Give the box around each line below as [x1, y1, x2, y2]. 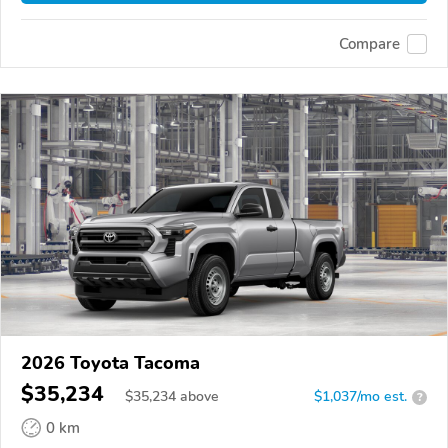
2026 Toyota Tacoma [21, 351, 200, 376]
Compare [339, 33, 400, 54]
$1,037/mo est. [314, 387, 407, 407]
